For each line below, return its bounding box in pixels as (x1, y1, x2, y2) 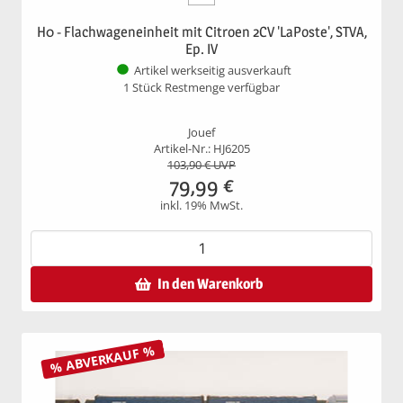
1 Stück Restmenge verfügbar (123, 79, 280, 95)
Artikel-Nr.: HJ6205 (153, 140, 250, 157)
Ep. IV (185, 40, 218, 58)
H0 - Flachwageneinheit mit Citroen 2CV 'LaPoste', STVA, (36, 22, 367, 40)
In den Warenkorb (157, 274, 263, 292)
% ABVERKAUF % (49, 341, 157, 377)
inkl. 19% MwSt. (160, 197, 243, 213)
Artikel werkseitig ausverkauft (133, 63, 291, 79)
